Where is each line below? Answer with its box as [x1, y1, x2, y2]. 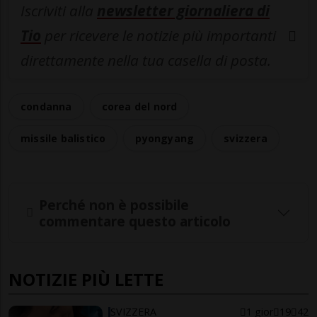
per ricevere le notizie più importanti [41, 25, 276, 46]
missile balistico [21, 132, 106, 146]
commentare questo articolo [39, 211, 231, 231]
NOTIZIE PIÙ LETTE [8, 267, 163, 292]
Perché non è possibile [39, 195, 189, 214]
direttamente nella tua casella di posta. [21, 50, 271, 71]
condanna [21, 100, 72, 114]
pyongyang [135, 132, 195, 146]
